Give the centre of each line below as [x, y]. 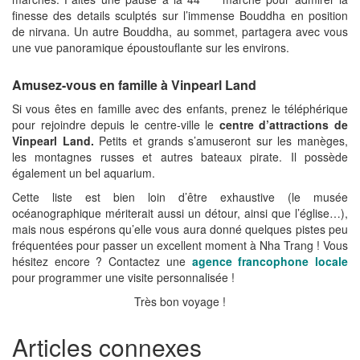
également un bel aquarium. [84, 172]
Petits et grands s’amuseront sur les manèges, [221, 140]
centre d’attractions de [283, 124]
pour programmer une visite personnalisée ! [123, 277]
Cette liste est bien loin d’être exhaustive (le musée [180, 196]
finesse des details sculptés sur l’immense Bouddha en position [180, 15]
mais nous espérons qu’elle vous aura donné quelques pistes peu [180, 229]
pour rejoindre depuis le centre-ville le [116, 124]
